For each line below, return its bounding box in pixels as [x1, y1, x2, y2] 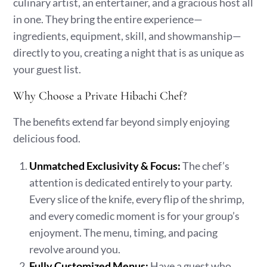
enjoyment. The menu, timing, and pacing [29, 226, 218, 239]
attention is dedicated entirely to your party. [29, 176, 233, 189]
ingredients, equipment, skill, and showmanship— [13, 29, 242, 42]
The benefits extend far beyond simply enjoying [13, 115, 230, 128]
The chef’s [181, 159, 230, 172]
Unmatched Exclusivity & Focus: [29, 159, 181, 172]
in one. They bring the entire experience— [13, 13, 203, 26]
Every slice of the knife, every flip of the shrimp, [29, 193, 245, 206]
